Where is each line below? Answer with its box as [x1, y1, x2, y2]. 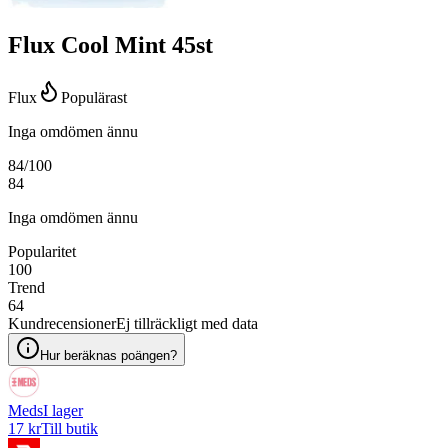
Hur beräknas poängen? [40, 348, 177, 364]
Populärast [61, 89, 127, 107]
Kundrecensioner [8, 315, 116, 333]
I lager [43, 402, 83, 420]
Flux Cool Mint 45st [8, 32, 213, 59]
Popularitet [8, 243, 76, 261]
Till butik [41, 420, 98, 438]
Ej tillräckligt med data [116, 315, 258, 333]
